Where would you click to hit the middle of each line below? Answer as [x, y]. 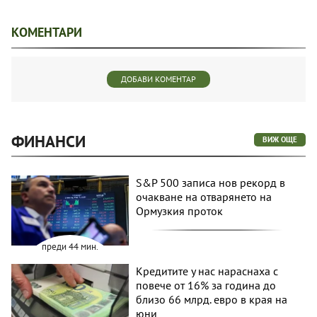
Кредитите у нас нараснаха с [207, 271]
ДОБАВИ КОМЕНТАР [158, 79]
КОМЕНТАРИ [47, 32]
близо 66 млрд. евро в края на [212, 300]
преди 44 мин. [70, 247]
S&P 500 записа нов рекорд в [211, 182]
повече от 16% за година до [206, 286]
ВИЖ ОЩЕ [280, 139]
